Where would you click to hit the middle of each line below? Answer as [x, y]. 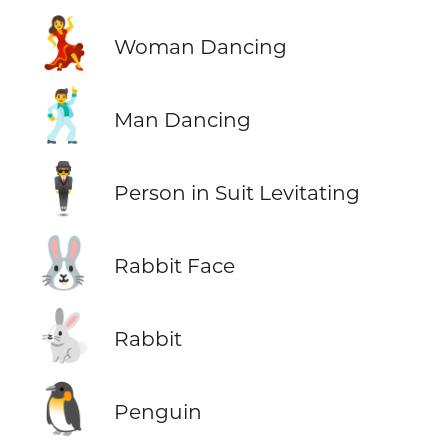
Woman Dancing [200, 46]
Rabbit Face [174, 266]
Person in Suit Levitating [236, 192]
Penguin [157, 412]
